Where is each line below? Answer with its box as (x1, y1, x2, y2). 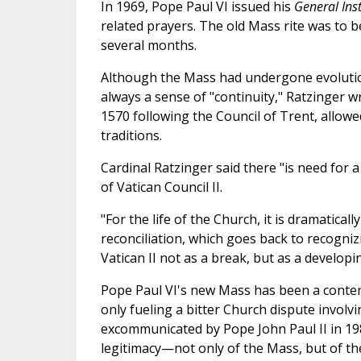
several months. (100, 36, 197, 55)
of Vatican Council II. (100, 178, 222, 197)
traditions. (100, 127, 162, 145)
